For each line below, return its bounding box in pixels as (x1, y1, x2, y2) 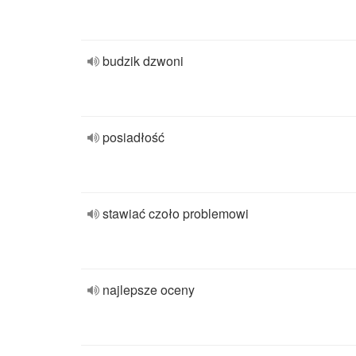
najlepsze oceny (103, 281, 195, 299)
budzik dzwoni (103, 52, 184, 70)
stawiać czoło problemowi (103, 204, 249, 222)
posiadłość (103, 128, 164, 146)
